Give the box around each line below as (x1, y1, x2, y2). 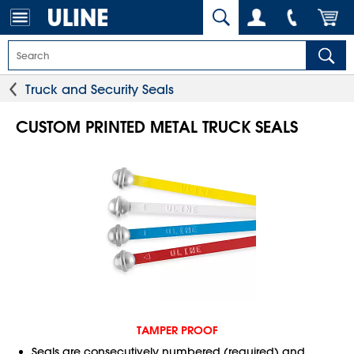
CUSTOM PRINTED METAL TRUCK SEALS (16, 116, 298, 137)
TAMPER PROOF (136, 323, 218, 337)
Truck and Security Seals (25, 81, 174, 97)
